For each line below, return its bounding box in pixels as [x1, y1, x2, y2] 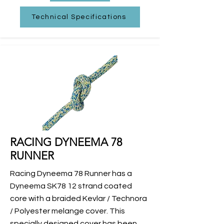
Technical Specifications [31, 13, 126, 20]
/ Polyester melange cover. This [10, 206, 125, 215]
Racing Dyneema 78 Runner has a [10, 169, 132, 177]
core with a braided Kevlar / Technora [10, 194, 147, 202]
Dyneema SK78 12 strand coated [10, 181, 132, 190]
